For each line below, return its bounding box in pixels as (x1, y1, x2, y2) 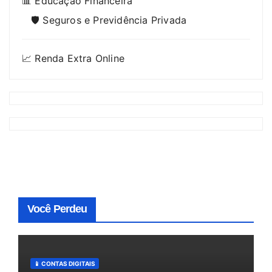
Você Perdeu (27, 202, 87, 215)
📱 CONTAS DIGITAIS (34, 259, 95, 267)
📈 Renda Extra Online (22, 52, 124, 65)
